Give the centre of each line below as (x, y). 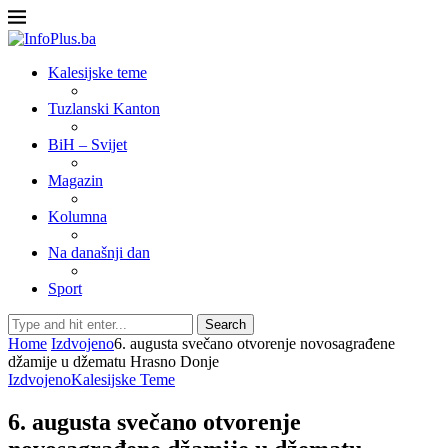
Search (225, 324)
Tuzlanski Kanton (104, 108)
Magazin (75, 180)
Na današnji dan (99, 252)
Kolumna (77, 216)
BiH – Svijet (87, 144)
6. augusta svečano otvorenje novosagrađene (254, 343)
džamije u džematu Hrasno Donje (113, 361)
